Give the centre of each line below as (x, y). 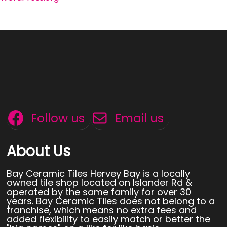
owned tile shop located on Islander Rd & (100, 182)
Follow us (58, 118)
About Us (39, 151)
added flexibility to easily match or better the (109, 219)
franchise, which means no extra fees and (102, 210)
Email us (139, 118)
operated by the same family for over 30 (99, 192)
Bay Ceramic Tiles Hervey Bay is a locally (99, 173)
